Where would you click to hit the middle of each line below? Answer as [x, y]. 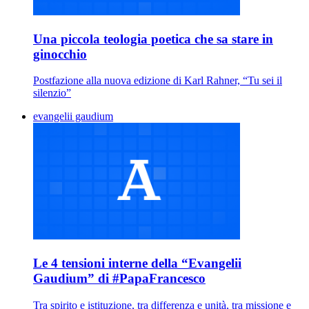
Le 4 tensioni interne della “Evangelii [137, 263]
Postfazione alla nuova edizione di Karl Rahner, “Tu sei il [158, 81]
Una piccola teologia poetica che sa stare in [153, 39]
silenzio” [52, 93]
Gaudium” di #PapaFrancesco [119, 278]
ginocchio [60, 54]
